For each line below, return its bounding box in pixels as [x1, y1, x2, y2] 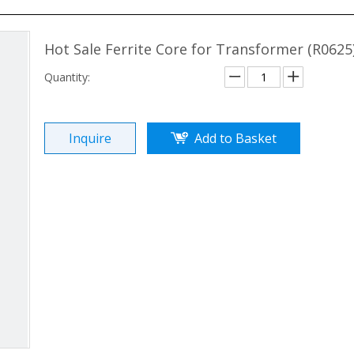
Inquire [69, 130, 111, 147]
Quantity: [44, 70, 90, 85]
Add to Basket [194, 130, 277, 147]
